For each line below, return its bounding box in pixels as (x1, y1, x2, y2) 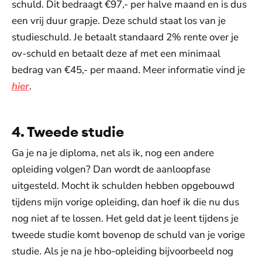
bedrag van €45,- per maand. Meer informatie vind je (12, 63, 245, 77)
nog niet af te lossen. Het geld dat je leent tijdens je (12, 212, 239, 225)
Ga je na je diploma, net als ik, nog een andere (12, 146, 214, 160)
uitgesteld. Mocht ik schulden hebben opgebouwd (12, 179, 235, 192)
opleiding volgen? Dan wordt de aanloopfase (12, 163, 211, 176)
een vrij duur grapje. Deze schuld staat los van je (12, 14, 226, 27)
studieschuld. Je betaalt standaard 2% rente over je (12, 30, 239, 44)
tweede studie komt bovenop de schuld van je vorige (12, 228, 245, 242)
